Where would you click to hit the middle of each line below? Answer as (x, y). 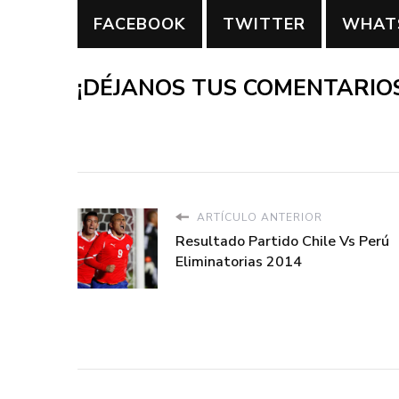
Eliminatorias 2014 (239, 261)
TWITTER (264, 24)
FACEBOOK (140, 24)
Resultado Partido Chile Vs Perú (282, 241)
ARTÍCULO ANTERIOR (258, 217)
